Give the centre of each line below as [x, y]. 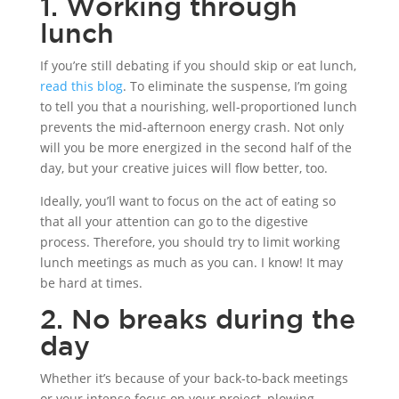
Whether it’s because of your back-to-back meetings [194, 378]
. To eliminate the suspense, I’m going [235, 85]
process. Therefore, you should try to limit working [190, 241]
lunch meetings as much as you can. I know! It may [191, 262]
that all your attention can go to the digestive [174, 221]
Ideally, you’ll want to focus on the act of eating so [187, 200]
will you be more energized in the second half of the [195, 147]
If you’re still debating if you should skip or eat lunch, [198, 65]
